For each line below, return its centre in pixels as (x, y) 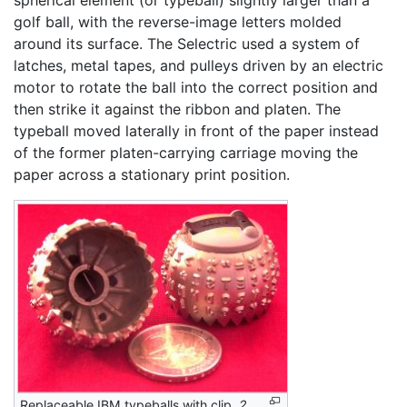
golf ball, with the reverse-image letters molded (178, 21)
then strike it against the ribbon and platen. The (177, 109)
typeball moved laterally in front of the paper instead (196, 130)
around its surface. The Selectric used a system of (187, 43)
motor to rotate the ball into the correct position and (196, 87)
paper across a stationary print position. (152, 174)
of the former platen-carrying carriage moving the (186, 152)
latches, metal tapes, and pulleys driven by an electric (199, 65)
